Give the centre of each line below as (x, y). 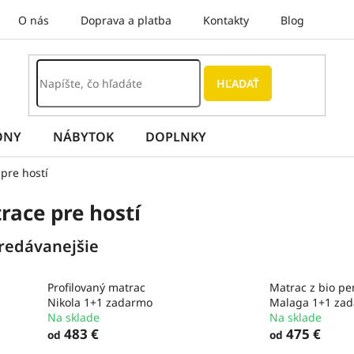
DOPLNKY (176, 137)
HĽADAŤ (238, 83)
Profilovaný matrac (96, 288)
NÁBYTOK (83, 137)
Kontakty (226, 20)
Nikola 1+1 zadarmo (100, 303)
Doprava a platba (126, 20)
